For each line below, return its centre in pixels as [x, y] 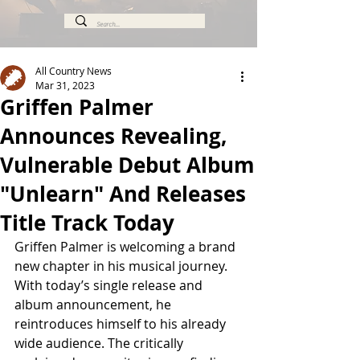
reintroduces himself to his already [122, 324]
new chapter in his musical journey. [123, 266]
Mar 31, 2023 [65, 85]
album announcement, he [94, 305]
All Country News [74, 71]
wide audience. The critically [100, 343]
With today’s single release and [110, 285]
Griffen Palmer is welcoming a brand [127, 247]
